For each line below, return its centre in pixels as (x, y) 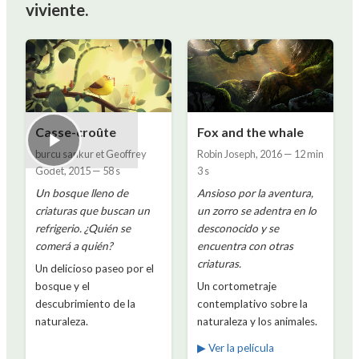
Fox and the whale (250, 132)
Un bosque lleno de (82, 194)
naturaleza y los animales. (257, 322)
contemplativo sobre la (252, 304)
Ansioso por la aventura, (255, 194)
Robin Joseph (226, 154)
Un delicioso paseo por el (95, 269)
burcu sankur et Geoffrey (91, 154)
